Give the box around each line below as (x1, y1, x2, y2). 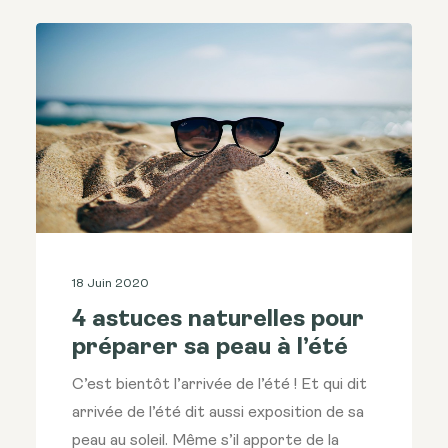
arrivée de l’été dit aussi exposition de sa (72, 405, 364, 422)
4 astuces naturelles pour (72, 308, 364, 333)
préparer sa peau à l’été (72, 336, 348, 361)
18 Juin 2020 (72, 278, 149, 291)
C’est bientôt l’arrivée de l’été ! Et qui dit (72, 377, 367, 394)
